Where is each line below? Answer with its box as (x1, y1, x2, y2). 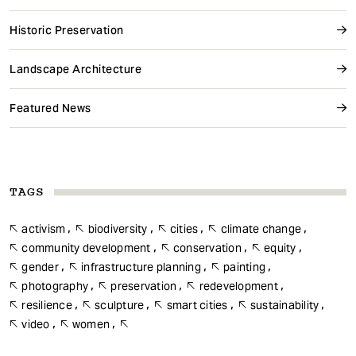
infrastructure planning (81, 259, 201, 274)
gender (21, 259, 59, 274)
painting (223, 259, 265, 274)
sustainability (250, 297, 319, 312)
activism (21, 221, 66, 236)
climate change (220, 221, 301, 236)
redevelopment (199, 278, 278, 293)
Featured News (10, 100, 91, 115)
